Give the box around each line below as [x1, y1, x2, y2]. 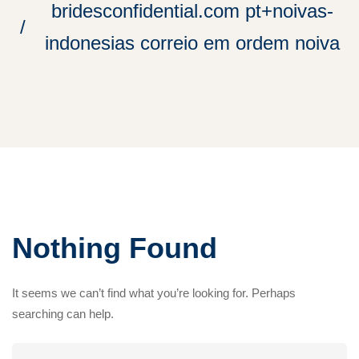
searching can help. [12, 307, 114, 321]
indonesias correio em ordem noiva [45, 32, 340, 54]
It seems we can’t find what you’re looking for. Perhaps [12, 286, 296, 300]
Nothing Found [12, 232, 217, 264]
